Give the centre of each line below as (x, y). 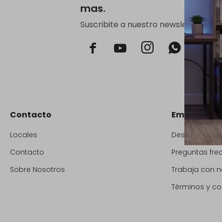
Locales (24, 135)
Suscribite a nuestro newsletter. (142, 25)
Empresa (190, 115)
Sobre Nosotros (37, 169)
